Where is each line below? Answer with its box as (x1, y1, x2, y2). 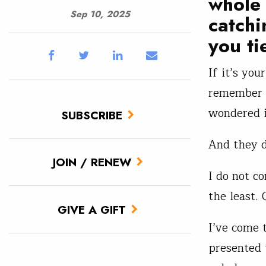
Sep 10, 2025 (69, 7, 130, 21)
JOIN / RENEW (52, 154, 131, 171)
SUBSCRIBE (61, 106, 122, 123)
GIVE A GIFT (58, 201, 126, 218)
